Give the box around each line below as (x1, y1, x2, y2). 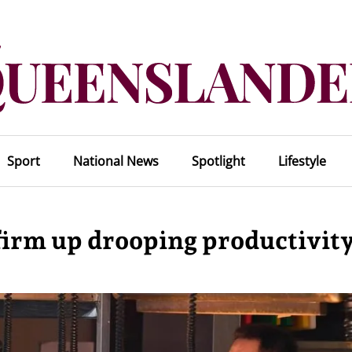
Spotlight (191, 152, 245, 170)
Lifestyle (277, 152, 326, 170)
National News (72, 152, 159, 170)
